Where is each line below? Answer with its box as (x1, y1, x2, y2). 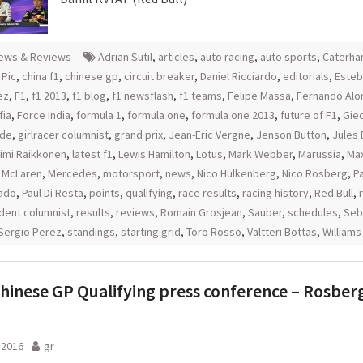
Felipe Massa (228, 88, 291, 103)
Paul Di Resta (22, 186, 83, 200)
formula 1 (76, 108, 122, 122)
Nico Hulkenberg (197, 166, 276, 181)
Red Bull (314, 186, 353, 200)
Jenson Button (256, 127, 327, 142)
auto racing (200, 49, 254, 64)
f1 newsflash (112, 88, 173, 103)
